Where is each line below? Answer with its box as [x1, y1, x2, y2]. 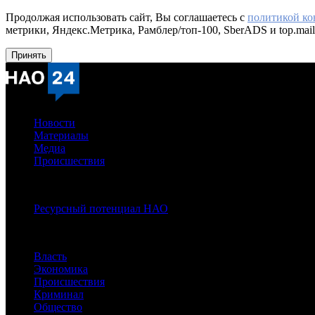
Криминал [34, 288, 84, 300]
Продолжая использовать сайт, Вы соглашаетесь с [6, 11, 247, 23]
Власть [34, 250, 67, 262]
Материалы [34, 129, 89, 141]
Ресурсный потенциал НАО [34, 202, 168, 214]
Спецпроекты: [34, 179, 103, 191]
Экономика [34, 263, 88, 275]
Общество [34, 301, 82, 313]
